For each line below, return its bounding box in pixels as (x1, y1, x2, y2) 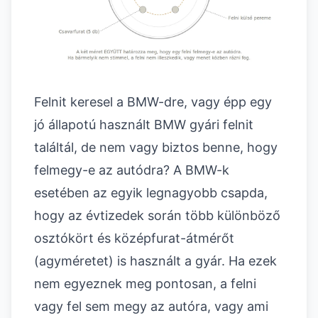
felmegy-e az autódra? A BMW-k (34, 163, 229, 178)
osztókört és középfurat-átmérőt (34, 231, 234, 246)
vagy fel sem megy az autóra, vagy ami (34, 299, 268, 314)
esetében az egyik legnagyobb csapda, (34, 185, 268, 201)
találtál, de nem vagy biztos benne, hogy (34, 140, 278, 155)
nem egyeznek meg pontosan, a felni (34, 276, 256, 292)
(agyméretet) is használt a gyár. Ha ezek (34, 253, 277, 269)
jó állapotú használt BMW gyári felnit (34, 117, 253, 133)
